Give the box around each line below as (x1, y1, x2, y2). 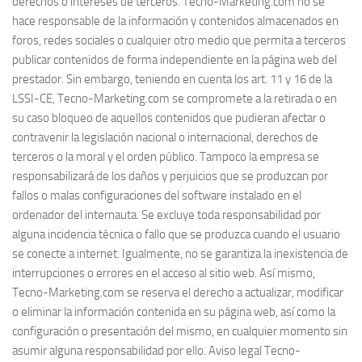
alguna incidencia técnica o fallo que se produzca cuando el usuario (12, 227, 340, 242)
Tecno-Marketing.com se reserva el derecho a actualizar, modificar (12, 285, 343, 300)
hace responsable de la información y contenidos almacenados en (12, 14, 339, 28)
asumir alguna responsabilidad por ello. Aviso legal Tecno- (12, 343, 301, 358)
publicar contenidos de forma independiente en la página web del (12, 53, 337, 67)
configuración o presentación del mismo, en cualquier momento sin (12, 324, 347, 339)
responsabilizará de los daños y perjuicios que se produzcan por (12, 169, 328, 183)
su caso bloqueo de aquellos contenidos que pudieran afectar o (12, 111, 326, 125)
